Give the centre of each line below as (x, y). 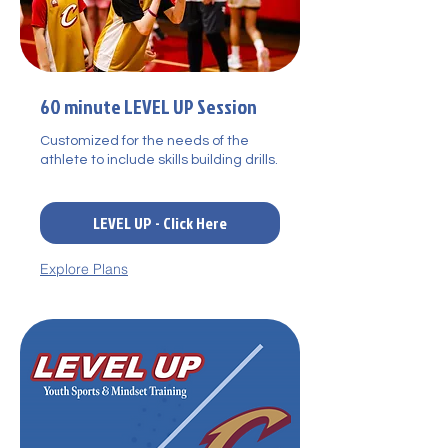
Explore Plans (84, 268)
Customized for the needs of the (144, 140)
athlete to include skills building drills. (159, 159)
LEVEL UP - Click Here (160, 222)
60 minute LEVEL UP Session (148, 105)
